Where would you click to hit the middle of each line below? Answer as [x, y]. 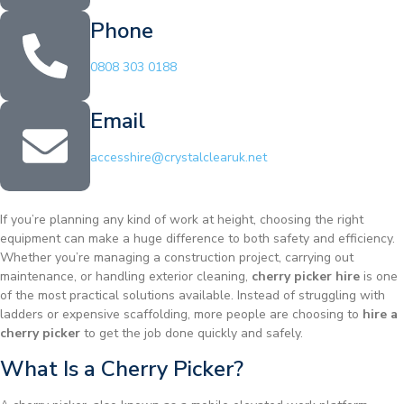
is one [379, 277]
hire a [380, 315]
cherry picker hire [306, 277]
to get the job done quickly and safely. [192, 334]
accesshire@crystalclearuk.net [179, 158]
